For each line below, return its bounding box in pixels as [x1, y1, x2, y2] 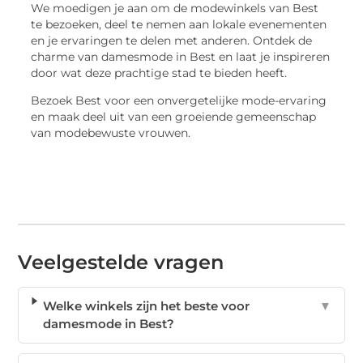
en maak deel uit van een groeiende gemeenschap [31, 110, 317, 124]
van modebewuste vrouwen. [31, 126, 191, 140]
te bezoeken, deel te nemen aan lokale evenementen [31, 17, 327, 31]
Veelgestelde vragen [18, 250, 224, 274]
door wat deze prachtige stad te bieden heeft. [31, 66, 288, 79]
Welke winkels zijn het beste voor [43, 297, 250, 314]
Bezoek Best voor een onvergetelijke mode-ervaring [31, 94, 327, 108]
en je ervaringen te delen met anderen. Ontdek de [31, 33, 313, 47]
